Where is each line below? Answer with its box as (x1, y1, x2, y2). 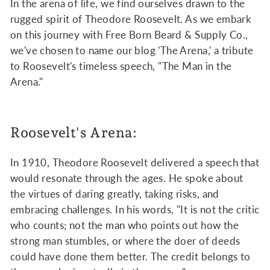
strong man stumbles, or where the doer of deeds (10, 234, 240, 247)
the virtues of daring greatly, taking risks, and (10, 187, 219, 200)
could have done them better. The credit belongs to (10, 250, 251, 263)
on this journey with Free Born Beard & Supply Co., (10, 28, 248, 41)
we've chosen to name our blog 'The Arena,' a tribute (10, 44, 254, 57)
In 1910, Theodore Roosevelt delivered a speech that (10, 156, 260, 169)
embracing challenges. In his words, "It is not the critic (10, 203, 260, 216)
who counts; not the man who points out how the (10, 219, 239, 231)
